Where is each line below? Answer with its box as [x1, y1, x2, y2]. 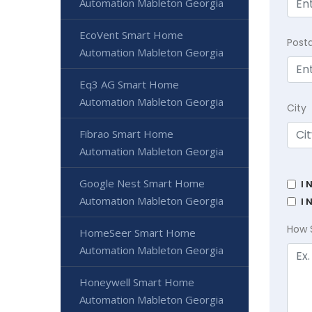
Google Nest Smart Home [79, 176, 205, 191]
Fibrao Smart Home [79, 127, 173, 141]
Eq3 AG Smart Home [79, 77, 179, 92]
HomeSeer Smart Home [79, 226, 196, 240]
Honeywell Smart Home [79, 275, 194, 290]
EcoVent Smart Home [79, 28, 183, 42]
